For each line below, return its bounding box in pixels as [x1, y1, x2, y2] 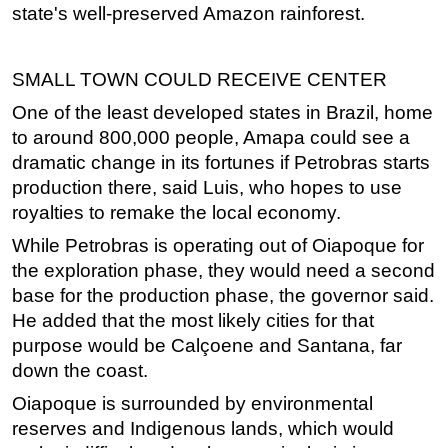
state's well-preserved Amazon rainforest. [12, 3, 365, 25]
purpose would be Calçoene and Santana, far [12, 335, 402, 357]
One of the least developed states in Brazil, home [12, 102, 433, 124]
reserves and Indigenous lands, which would [12, 418, 394, 440]
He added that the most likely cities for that [12, 310, 374, 332]
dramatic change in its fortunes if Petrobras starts [12, 152, 430, 174]
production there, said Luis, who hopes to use [12, 177, 402, 199]
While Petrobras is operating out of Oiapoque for [12, 235, 424, 257]
